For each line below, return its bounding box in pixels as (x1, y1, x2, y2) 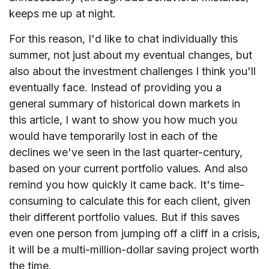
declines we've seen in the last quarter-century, (9, 145, 243, 159)
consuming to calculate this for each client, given (9, 194, 250, 207)
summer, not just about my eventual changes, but (9, 48, 252, 61)
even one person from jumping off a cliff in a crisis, (9, 226, 260, 240)
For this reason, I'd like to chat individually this (9, 32, 238, 45)
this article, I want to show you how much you (9, 113, 237, 126)
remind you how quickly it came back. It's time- (9, 178, 244, 191)
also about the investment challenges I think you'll (9, 64, 256, 77)
